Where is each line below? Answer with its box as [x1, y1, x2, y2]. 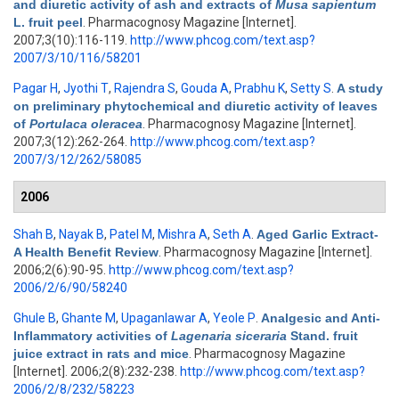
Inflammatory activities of [13, 329, 171, 343]
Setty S [290, 81, 331, 95]
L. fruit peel [13, 15, 83, 29]
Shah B [13, 227, 53, 241]
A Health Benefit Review [13, 245, 159, 259]
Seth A [213, 227, 251, 241]
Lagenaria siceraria [171, 329, 290, 343]
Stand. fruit [290, 329, 358, 343]
